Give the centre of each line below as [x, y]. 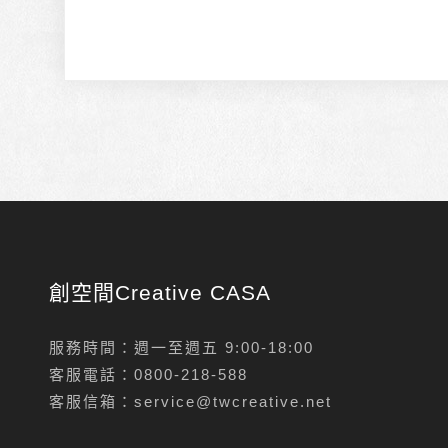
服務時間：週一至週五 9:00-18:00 [181, 347]
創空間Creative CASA [159, 292]
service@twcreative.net [232, 401]
